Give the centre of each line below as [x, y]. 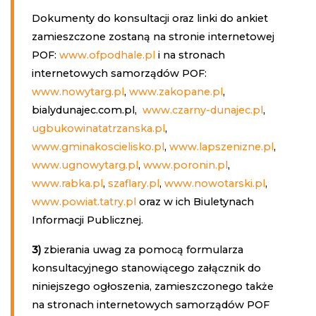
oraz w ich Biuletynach [195, 201]
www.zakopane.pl [176, 91]
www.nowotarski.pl [214, 183]
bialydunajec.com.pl [83, 110]
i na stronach [190, 55]
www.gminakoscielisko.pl [98, 146]
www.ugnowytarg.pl [85, 165]
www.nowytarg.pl [78, 91]
